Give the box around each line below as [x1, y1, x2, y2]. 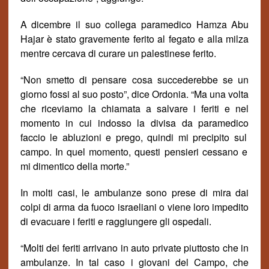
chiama [101, 101, 133, 115]
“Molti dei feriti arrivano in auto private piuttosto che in [20, 241, 249, 255]
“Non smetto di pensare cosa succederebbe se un [20, 73, 249, 86]
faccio [20, 130, 46, 144]
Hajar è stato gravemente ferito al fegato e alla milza [20, 32, 249, 46]
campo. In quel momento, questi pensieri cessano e [20, 145, 248, 159]
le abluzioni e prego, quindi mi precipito [45, 130, 234, 144]
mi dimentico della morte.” [20, 159, 129, 173]
